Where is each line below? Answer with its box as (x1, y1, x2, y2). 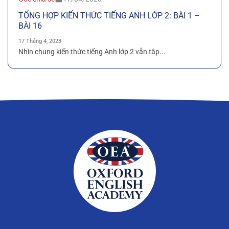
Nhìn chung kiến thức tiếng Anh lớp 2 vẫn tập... (18, 47, 166, 56)
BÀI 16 (18, 20, 42, 31)
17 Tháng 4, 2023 (18, 38, 61, 45)
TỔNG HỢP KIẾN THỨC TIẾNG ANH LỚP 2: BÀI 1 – (18, 10, 200, 20)
